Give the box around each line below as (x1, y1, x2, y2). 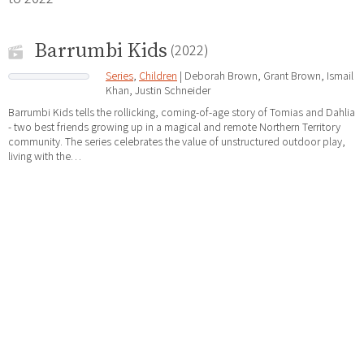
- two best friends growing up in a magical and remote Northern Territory (8, 119, 340, 136)
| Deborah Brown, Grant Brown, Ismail (177, 67, 353, 84)
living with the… (8, 148, 81, 165)
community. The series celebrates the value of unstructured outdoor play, (8, 133, 345, 150)
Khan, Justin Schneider (106, 82, 210, 99)
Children (139, 67, 177, 84)
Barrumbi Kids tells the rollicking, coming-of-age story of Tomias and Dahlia (8, 104, 355, 121)
